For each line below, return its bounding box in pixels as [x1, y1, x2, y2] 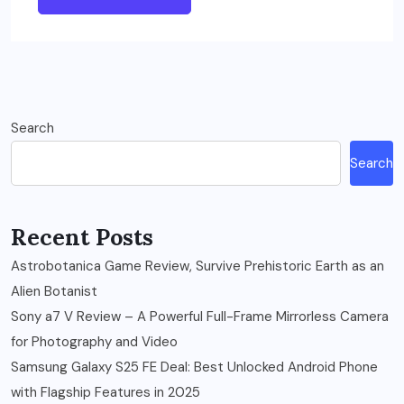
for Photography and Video [11, 333, 178, 352]
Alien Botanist [11, 282, 97, 301]
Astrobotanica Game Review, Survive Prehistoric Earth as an [11, 257, 384, 276]
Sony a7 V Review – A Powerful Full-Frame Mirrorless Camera [11, 308, 389, 326]
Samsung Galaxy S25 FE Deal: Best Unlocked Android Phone [11, 358, 378, 377]
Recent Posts [11, 223, 153, 252]
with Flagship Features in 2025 [11, 383, 200, 402]
